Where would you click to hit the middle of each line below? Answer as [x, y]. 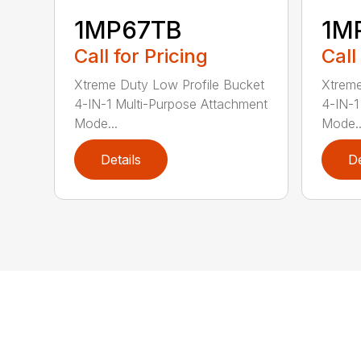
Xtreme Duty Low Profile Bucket [170, 84]
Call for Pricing [141, 56]
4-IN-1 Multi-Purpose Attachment [171, 104]
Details [121, 159]
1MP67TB [129, 29]
